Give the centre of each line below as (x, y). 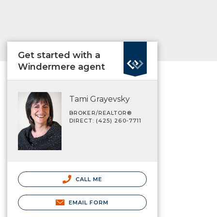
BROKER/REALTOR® (101, 113)
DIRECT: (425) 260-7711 (106, 121)
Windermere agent (62, 67)
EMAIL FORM (89, 202)
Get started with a (59, 55)
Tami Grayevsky (100, 99)
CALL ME (88, 179)
